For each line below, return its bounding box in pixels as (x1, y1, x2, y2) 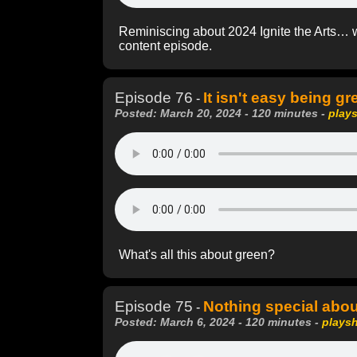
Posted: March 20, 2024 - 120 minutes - (115, 106, 328, 120)
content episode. (119, 38, 212, 53)
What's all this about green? (119, 247, 275, 261)
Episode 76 (115, 88, 193, 106)
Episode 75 (115, 297, 193, 315)
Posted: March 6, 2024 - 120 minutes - (115, 315, 322, 328)
